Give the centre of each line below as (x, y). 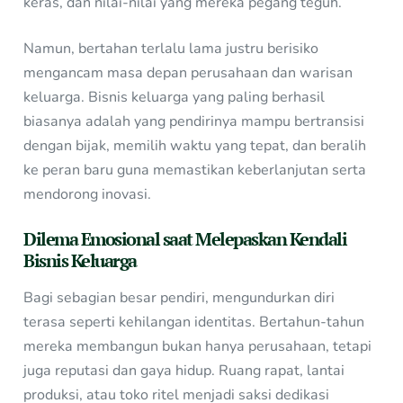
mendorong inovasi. (88, 195)
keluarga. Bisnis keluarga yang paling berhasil (175, 98)
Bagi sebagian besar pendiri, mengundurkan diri (179, 298)
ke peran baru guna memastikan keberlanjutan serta (195, 170)
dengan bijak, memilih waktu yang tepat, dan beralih (195, 146)
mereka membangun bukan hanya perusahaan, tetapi (198, 347)
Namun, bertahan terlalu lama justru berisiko (171, 49)
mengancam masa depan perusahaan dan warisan (188, 73)
